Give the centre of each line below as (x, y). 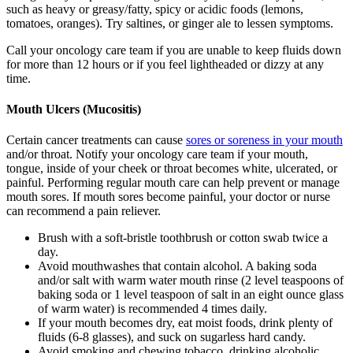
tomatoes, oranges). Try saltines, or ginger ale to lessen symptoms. (170, 23)
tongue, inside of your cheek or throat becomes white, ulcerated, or (172, 169)
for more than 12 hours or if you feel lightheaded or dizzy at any (165, 64)
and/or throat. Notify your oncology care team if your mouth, (157, 154)
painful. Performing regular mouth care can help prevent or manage (173, 183)
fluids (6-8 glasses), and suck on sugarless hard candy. (172, 337)
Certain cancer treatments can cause (96, 140)
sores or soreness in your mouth (264, 140)
